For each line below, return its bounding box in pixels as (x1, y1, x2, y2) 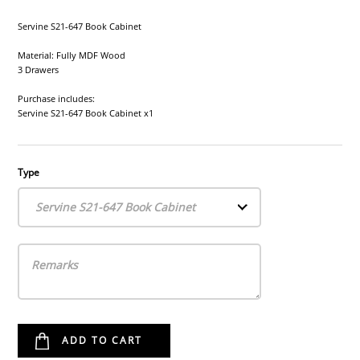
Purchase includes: (18, 92, 96, 104)
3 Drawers (18, 63, 59, 76)
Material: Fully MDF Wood (18, 49, 126, 61)
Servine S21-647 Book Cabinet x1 (18, 107, 154, 119)
